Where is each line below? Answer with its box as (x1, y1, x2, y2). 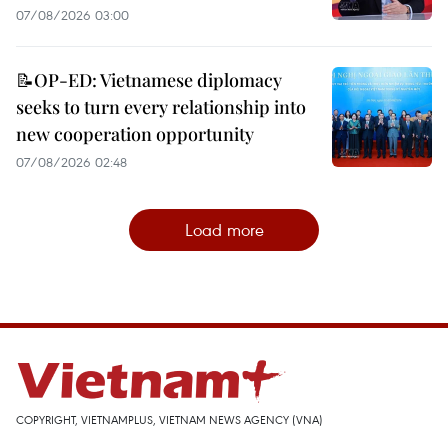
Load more (184, 218, 264, 242)
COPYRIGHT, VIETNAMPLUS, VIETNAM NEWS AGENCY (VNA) (16, 412, 323, 428)
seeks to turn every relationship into (16, 95, 306, 120)
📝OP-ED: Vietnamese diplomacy (16, 68, 282, 93)
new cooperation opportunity (16, 122, 254, 147)
